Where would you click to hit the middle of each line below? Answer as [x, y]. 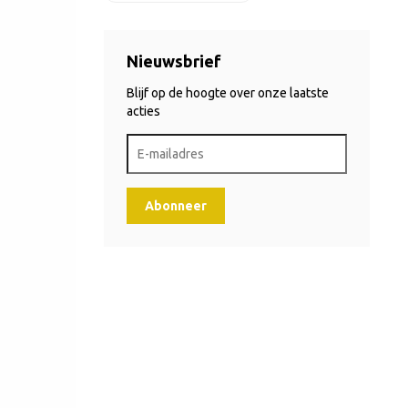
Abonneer [175, 206]
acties [143, 111]
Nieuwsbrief [173, 61]
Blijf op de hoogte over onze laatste [227, 93]
